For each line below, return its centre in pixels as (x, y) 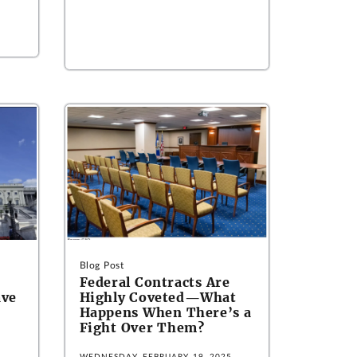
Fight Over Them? (142, 328)
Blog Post (102, 265)
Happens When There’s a (165, 312)
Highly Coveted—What (158, 297)
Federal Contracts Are (155, 282)
